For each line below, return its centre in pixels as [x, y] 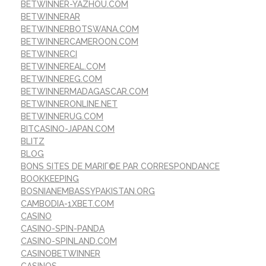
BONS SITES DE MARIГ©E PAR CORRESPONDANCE [120, 167]
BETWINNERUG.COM [62, 117]
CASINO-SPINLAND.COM [69, 241]
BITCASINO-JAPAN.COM [68, 129]
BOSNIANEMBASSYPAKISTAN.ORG [88, 191]
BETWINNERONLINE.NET [69, 104]
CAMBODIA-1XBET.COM [67, 204]
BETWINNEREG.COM [61, 79]
